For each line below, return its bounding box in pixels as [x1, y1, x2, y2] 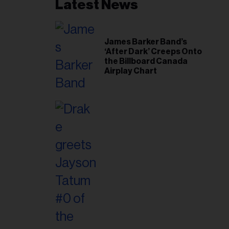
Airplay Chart [104, 67, 157, 76]
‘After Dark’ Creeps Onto [104, 48, 202, 56]
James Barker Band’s [104, 38, 187, 47]
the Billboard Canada [104, 57, 188, 66]
